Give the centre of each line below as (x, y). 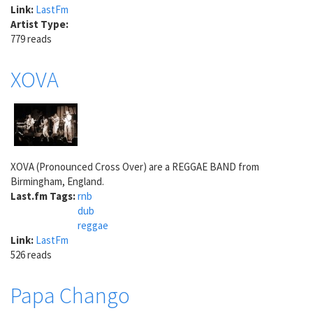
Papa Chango (70, 296)
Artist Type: (41, 24)
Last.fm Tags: (44, 196)
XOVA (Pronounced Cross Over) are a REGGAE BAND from (135, 166)
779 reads (31, 38)
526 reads (31, 254)
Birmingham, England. (57, 181)
